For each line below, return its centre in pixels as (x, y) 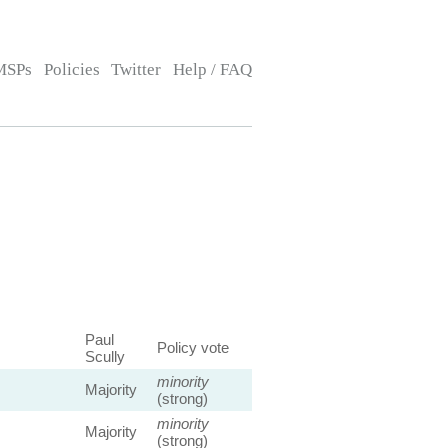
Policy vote (192, 347)
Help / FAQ (212, 69)
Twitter (136, 69)
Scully (104, 356)
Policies (71, 69)
